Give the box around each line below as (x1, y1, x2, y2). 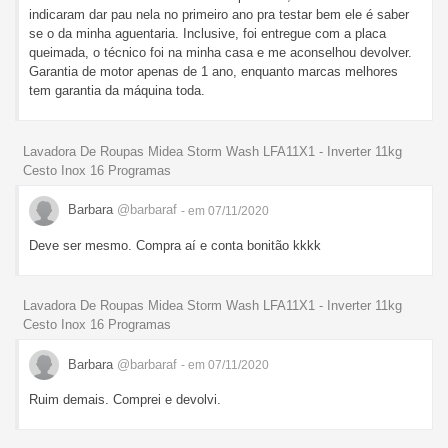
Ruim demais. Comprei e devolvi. (29, 392, 221, 408)
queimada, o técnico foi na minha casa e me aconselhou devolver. (29, 44, 412, 60)
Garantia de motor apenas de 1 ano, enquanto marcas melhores (29, 63, 398, 79)
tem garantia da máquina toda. (29, 82, 205, 98)
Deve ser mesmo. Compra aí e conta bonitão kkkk (29, 237, 321, 253)
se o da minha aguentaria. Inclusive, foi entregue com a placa (29, 25, 386, 41)
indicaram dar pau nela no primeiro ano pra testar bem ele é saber (29, 6, 409, 22)
